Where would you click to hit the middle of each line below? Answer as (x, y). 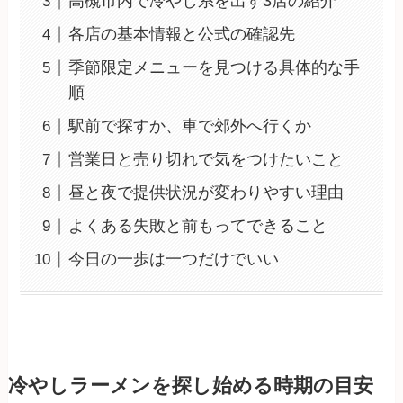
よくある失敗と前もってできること (198, 226)
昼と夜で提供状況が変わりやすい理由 (206, 193)
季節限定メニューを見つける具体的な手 (215, 68)
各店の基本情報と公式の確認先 (182, 35)
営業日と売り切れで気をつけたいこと (206, 160)
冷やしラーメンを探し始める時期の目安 (190, 386)
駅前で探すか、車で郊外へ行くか (190, 126)
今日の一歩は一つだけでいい (174, 260)
